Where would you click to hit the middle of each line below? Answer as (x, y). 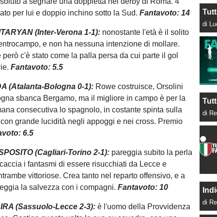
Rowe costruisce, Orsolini (139, 86)
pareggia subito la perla (152, 152)
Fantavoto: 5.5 (37, 67)
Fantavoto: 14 (165, 13)
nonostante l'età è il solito (146, 32)
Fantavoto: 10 (143, 187)
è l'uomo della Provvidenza (144, 207)
